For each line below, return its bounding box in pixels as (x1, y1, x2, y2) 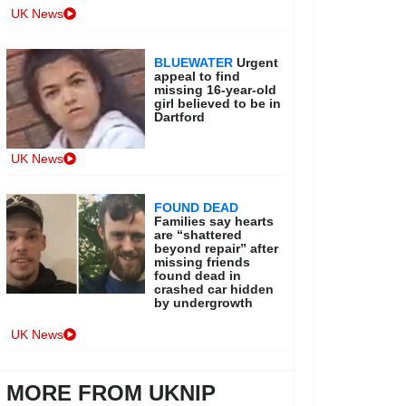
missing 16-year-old (154, 82, 277, 97)
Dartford (154, 110, 206, 124)
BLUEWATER (154, 55, 234, 70)
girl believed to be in (154, 96, 282, 111)
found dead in (154, 268, 242, 283)
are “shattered (154, 227, 243, 242)
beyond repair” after (154, 241, 279, 256)
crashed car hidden (154, 282, 275, 296)
